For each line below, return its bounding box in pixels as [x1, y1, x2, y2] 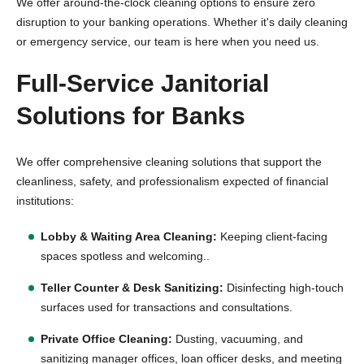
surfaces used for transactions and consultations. [41, 301, 292, 314]
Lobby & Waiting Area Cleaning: [41, 230, 220, 243]
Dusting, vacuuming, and [172, 332, 303, 345]
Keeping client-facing [220, 230, 327, 243]
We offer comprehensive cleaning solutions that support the [16, 155, 322, 168]
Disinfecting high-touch [223, 281, 344, 294]
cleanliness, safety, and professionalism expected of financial [16, 175, 328, 188]
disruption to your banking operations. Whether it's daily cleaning [16, 15, 348, 28]
